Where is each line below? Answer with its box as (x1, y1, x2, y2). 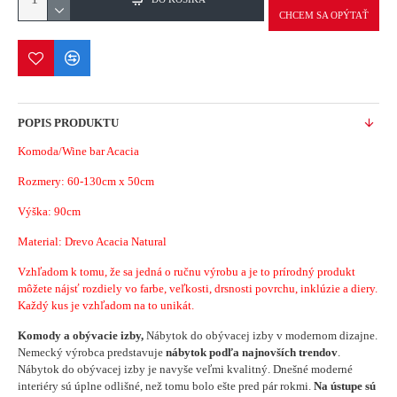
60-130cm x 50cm (67, 175, 154, 188)
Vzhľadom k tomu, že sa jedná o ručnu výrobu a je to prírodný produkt (18, 265, 355, 278)
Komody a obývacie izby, (18, 329, 144, 342)
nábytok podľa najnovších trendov (166, 346, 338, 359)
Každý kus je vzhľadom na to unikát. (18, 299, 194, 312)
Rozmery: (18, 175, 67, 188)
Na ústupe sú (314, 379, 376, 393)
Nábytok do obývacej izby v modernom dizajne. (144, 329, 378, 342)
